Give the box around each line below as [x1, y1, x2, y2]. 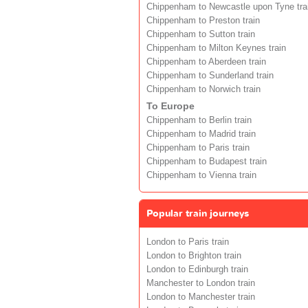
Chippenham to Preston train [146, 15, 260, 25]
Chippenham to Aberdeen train [146, 56, 266, 67]
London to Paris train [146, 236, 229, 247]
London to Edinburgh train [146, 264, 248, 274]
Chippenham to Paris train [146, 142, 250, 153]
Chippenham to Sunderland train [146, 70, 274, 80]
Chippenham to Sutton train [146, 29, 255, 39]
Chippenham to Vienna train [146, 170, 256, 180]
